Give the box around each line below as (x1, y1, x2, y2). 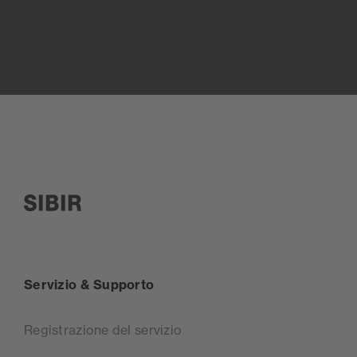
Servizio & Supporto (24, 277, 155, 293)
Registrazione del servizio (24, 322, 182, 339)
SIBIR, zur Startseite (23, 212, 147, 229)
